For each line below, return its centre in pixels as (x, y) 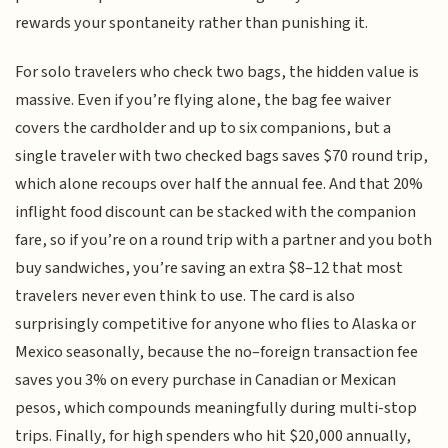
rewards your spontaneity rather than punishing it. (192, 23)
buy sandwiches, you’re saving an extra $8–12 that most (209, 267)
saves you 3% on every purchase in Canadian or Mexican (206, 379)
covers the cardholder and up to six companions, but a (203, 127)
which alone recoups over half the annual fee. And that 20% (219, 183)
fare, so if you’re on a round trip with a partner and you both (224, 239)
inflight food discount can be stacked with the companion (216, 211)
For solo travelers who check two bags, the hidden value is (217, 71)
